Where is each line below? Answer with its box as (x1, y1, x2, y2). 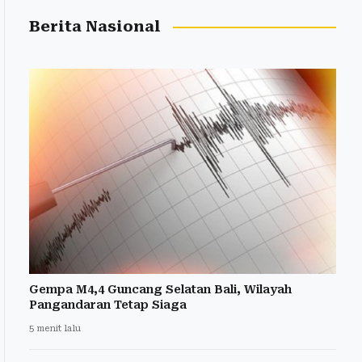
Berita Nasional (29, 18, 161, 36)
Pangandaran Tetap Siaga (29, 297, 187, 311)
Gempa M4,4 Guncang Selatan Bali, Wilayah (29, 282, 292, 296)
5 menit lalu (29, 322, 81, 334)
